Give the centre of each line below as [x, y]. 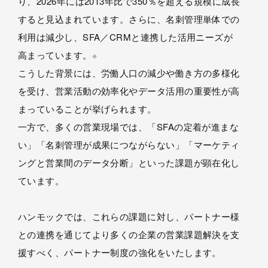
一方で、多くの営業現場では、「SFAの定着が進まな [129, 127]
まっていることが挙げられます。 [87, 109]
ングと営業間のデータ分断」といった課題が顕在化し [129, 162]
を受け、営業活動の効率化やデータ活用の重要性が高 [129, 91]
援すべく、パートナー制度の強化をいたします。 [120, 252]
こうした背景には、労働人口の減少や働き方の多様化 [129, 73]
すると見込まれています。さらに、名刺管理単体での [129, 19]
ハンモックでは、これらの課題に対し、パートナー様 [129, 216]
